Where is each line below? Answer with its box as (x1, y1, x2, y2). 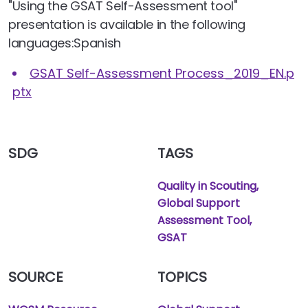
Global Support (157, 195, 240, 211)
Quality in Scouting (157, 178, 256, 194)
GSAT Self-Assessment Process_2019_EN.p (30, 65, 294, 82)
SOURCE (8, 267, 63, 287)
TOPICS (157, 267, 207, 287)
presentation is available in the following (8, 16, 245, 33)
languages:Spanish (8, 34, 121, 52)
